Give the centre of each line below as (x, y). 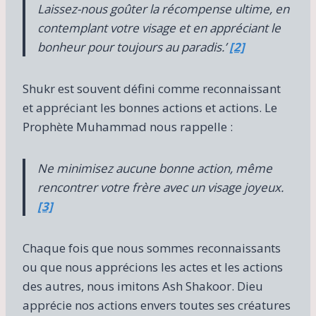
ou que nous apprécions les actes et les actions (153, 267)
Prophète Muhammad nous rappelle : (128, 126)
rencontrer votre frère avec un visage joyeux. (160, 187)
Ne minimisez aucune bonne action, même (155, 168)
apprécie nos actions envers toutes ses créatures (157, 305)
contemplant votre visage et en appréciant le (159, 28)
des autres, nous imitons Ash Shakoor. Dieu (143, 286)
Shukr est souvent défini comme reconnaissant (152, 88)
